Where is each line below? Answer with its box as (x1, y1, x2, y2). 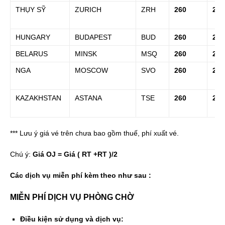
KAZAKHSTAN (16, 93, 61, 102)
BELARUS (16, 49, 48, 58)
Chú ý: (10, 150, 33, 158)
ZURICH (75, 5, 101, 14)
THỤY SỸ (16, 5, 46, 14)
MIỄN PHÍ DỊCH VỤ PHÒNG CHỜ (10, 192, 134, 201)
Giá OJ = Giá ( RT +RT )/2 (33, 150, 118, 158)
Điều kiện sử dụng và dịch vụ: (20, 214, 124, 223)
